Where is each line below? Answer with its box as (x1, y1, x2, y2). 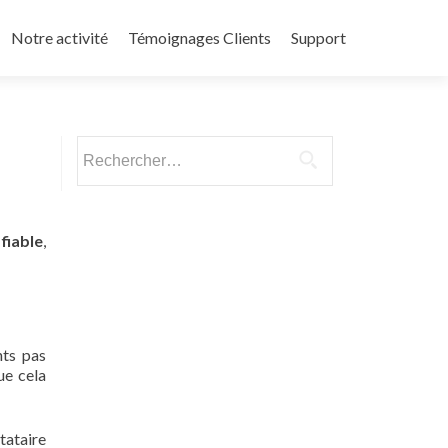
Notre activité (11, 28, 108, 47)
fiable (2, 230, 43, 250)
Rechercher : (76, 137, 161, 156)
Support (291, 28, 346, 47)
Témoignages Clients (128, 28, 271, 47)
